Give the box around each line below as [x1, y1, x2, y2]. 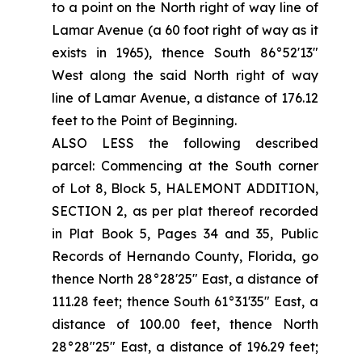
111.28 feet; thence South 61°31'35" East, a [52, 293, 318, 309]
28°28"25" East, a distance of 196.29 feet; [52, 339, 318, 355]
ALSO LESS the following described [52, 135, 318, 151]
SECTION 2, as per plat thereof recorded [52, 203, 318, 219]
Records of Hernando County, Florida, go [52, 248, 318, 264]
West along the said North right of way [52, 67, 318, 83]
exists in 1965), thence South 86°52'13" [52, 44, 318, 61]
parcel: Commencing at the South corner [52, 158, 318, 174]
